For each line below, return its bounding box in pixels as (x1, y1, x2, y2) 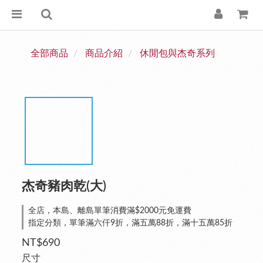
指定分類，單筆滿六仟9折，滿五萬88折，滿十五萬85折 (28, 219, 232, 227)
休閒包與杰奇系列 (140, 49, 215, 58)
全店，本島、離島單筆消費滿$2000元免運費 (28, 207, 191, 215)
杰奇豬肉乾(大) (22, 180, 106, 193)
